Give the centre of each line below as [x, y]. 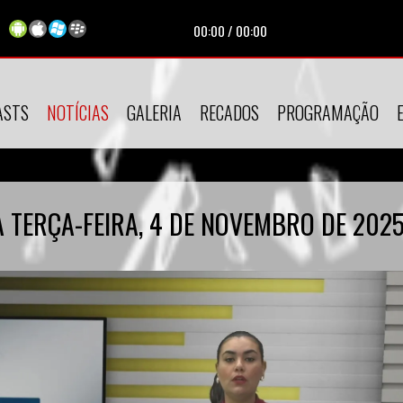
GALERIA [154, 112]
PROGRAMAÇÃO [328, 112]
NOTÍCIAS [78, 112]
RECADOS [229, 112]
